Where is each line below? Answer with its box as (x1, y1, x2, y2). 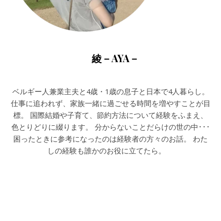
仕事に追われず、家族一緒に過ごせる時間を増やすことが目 (10, 98, 211, 108)
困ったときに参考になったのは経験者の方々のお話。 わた (13, 133, 208, 144)
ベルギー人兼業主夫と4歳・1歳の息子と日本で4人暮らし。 (12, 86, 209, 96)
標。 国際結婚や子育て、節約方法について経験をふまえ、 (13, 110, 208, 120)
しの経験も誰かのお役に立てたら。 (47, 145, 174, 155)
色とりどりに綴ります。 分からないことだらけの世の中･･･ (11, 121, 210, 132)
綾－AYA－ (82, 51, 139, 65)
